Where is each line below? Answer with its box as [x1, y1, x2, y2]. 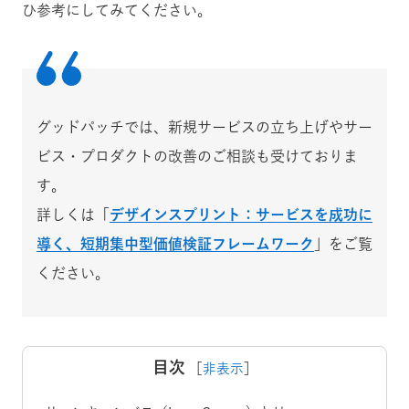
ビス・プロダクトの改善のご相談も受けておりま [37, 148, 358, 163]
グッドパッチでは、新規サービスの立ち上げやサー [37, 119, 372, 134]
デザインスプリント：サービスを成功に [110, 206, 372, 222]
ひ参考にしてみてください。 [22, 2, 212, 17]
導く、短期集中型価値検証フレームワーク [37, 236, 314, 251]
